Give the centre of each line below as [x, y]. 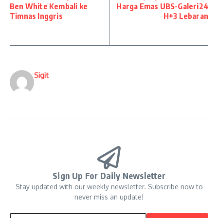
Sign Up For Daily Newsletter [109, 176]
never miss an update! [109, 197]
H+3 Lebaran [186, 16]
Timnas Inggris [36, 16]
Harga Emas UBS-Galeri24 [162, 7]
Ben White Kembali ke [49, 7]
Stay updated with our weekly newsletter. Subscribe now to [109, 187]
